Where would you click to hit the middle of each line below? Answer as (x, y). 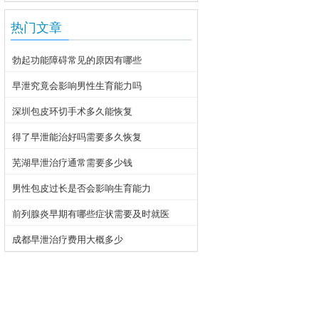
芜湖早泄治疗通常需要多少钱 (72, 162)
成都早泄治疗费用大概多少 (68, 239)
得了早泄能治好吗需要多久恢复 (77, 137)
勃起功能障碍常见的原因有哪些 (77, 60)
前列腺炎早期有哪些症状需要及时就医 (91, 214)
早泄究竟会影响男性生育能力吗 (77, 85)
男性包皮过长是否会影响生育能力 (82, 188)
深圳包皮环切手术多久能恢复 (72, 111)
